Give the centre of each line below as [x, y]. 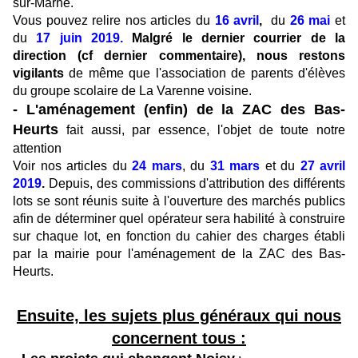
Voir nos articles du [72, 166]
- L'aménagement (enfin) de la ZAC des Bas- [179, 110]
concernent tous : [179, 338]
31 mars [235, 166]
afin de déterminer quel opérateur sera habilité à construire [179, 219]
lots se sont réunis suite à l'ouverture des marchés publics [179, 201]
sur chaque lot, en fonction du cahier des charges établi [179, 237]
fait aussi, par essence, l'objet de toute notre [202, 130]
